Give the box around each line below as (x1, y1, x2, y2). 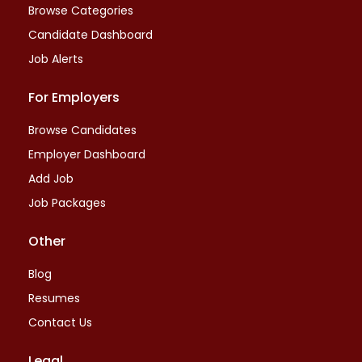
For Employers (28, 88, 120, 107)
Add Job (28, 170, 74, 187)
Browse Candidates (28, 122, 137, 138)
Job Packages (28, 195, 106, 211)
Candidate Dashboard (28, 27, 153, 43)
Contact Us (28, 314, 92, 330)
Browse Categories (28, 2, 133, 19)
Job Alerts (28, 51, 83, 67)
